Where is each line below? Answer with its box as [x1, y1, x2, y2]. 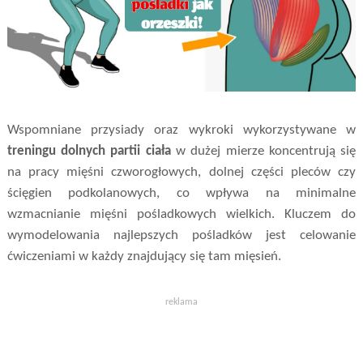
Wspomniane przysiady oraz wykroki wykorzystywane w [6, 122, 357, 137]
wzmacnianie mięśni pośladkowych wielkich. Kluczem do [6, 207, 357, 221]
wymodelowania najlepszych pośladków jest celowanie [6, 228, 357, 242]
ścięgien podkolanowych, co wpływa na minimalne [6, 186, 357, 200]
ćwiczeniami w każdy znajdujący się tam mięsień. [6, 249, 281, 263]
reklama [165, 297, 198, 307]
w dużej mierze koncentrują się [170, 143, 357, 158]
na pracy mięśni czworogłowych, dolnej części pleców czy [6, 164, 357, 179]
